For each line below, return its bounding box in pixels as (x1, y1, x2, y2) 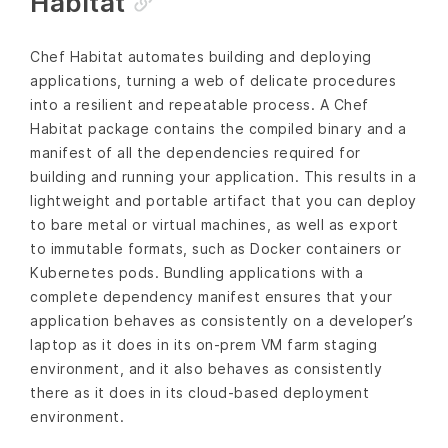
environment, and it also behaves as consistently (30, 359, 382, 377)
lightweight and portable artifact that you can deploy (30, 191, 417, 209)
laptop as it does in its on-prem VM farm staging (30, 335, 377, 353)
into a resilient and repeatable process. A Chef (30, 95, 369, 113)
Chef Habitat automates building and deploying (30, 47, 372, 65)
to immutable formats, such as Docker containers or (30, 239, 401, 257)
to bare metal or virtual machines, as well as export (30, 215, 398, 233)
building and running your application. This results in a (30, 167, 416, 185)
